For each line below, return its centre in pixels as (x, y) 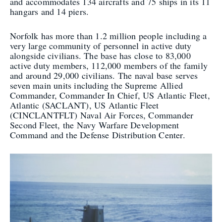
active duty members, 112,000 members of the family (109, 65)
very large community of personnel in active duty (101, 45)
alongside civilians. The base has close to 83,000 (100, 55)
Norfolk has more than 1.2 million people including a (109, 35)
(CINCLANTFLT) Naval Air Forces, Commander (102, 115)
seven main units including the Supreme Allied (97, 85)
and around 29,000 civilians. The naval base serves (104, 75)
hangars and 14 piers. (50, 11)
